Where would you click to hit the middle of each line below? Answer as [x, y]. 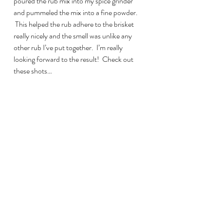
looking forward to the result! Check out [74, 59]
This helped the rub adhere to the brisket [74, 24]
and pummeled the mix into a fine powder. [76, 12]
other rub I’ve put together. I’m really [69, 47]
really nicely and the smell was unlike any [73, 36]
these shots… [33, 71]
